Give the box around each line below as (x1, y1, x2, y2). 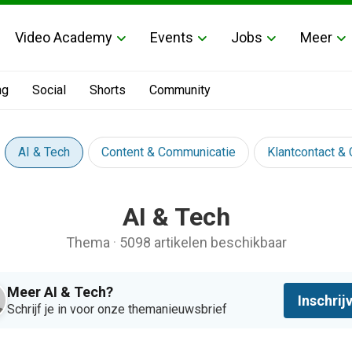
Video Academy (15, 28, 112, 46)
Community (149, 82, 211, 97)
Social (32, 82, 66, 97)
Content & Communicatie (101, 145, 236, 159)
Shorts (90, 82, 126, 97)
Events (150, 28, 193, 46)
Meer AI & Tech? (7, 284, 113, 300)
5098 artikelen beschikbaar (119, 234, 287, 251)
